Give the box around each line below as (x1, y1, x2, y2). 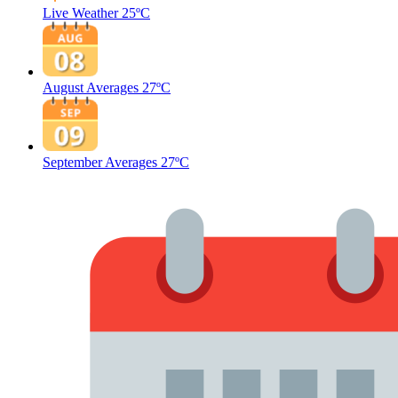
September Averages (43, 155, 157, 170)
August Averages (43, 80, 139, 95)
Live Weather (43, 5, 118, 20)
